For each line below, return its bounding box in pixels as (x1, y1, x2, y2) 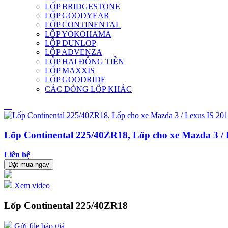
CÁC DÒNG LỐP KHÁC (45, 84, 132, 93)
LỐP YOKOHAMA (45, 29, 111, 38)
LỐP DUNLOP (45, 38, 96, 47)
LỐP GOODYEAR (45, 11, 109, 20)
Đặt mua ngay (8, 161, 49, 169)
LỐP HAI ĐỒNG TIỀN (45, 56, 124, 66)
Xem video (12, 181, 50, 190)
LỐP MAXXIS (45, 66, 95, 75)
